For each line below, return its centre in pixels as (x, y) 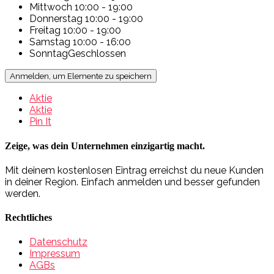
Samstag (50, 42)
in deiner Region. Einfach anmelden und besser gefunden (132, 182)
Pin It (40, 122)
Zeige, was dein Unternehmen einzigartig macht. (105, 146)
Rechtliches (28, 218)
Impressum (55, 254)
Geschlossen (97, 54)
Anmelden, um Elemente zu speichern (81, 76)
